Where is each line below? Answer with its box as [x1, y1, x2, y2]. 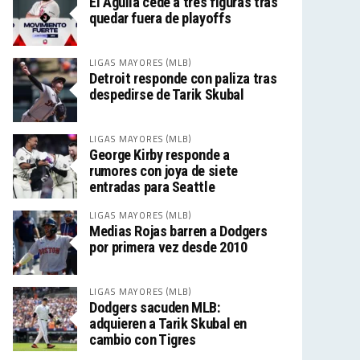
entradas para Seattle [89, 178, 215, 195]
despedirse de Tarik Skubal [89, 86, 244, 103]
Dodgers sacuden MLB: [89, 299, 220, 316]
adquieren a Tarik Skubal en [89, 315, 247, 332]
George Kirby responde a [89, 146, 230, 163]
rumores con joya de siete [89, 162, 238, 179]
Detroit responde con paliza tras [89, 70, 277, 87]
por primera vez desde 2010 [89, 239, 247, 256]
